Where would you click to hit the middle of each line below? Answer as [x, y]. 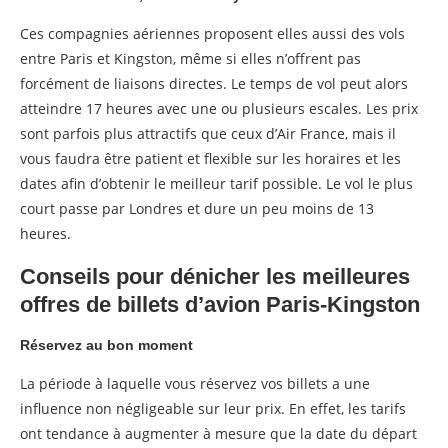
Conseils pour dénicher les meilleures [215, 276]
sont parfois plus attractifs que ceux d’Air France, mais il [208, 133]
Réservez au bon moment [106, 344]
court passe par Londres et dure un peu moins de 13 [197, 208]
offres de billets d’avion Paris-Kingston [220, 304]
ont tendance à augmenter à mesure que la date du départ [218, 433]
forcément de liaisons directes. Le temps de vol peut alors [214, 83]
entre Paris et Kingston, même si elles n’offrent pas [190, 58]
